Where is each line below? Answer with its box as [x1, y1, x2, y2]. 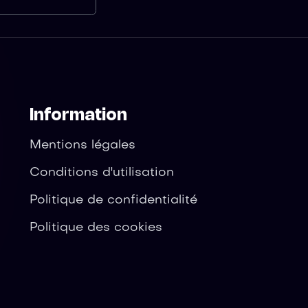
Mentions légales [30, 140, 136, 151]
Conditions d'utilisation [30, 167, 175, 179]
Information [30, 108, 128, 124]
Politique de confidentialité [30, 195, 198, 206]
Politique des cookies [30, 222, 163, 234]
